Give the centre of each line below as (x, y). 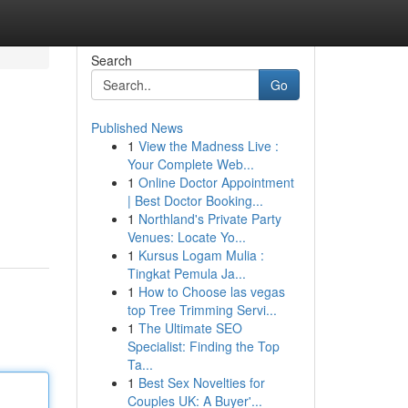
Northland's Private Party (209, 219)
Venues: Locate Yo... (186, 237)
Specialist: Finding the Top (203, 346)
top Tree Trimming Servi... (202, 310)
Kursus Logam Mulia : (201, 255)
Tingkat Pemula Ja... (186, 273)
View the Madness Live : (208, 146)
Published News (137, 127)
